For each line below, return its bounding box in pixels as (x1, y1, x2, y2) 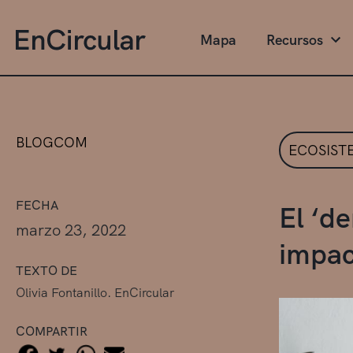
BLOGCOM (16, 132, 87, 151)
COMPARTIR (16, 322, 87, 340)
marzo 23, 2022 (16, 219, 126, 240)
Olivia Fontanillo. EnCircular (16, 284, 174, 301)
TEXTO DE (16, 262, 77, 279)
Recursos (266, 31, 323, 49)
